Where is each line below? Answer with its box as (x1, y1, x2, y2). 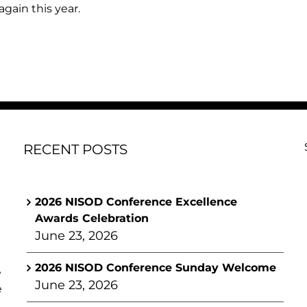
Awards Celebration (35, 212, 149, 225)
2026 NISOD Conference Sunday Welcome (35, 261, 276, 274)
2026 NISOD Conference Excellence (35, 195, 237, 208)
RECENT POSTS (23, 141, 127, 158)
